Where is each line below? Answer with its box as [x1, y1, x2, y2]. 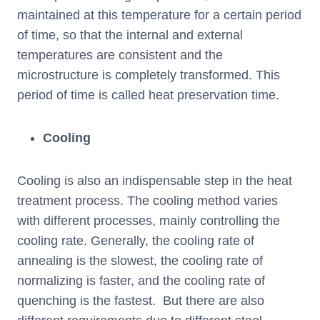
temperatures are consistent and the [17, 47, 223, 62]
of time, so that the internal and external [17, 27, 243, 42]
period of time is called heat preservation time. [17, 87, 279, 102]
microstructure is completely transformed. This [17, 67, 280, 82]
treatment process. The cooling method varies [17, 193, 278, 208]
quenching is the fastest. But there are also [17, 293, 264, 308]
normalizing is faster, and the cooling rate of [17, 273, 265, 288]
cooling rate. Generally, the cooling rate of [17, 233, 254, 248]
